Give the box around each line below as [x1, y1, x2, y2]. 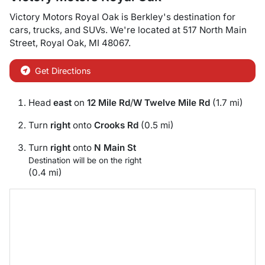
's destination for [163, 11, 235, 22]
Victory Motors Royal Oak [9, 11, 119, 22]
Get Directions [35, 65, 91, 76]
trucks [33, 24, 60, 35]
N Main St [94, 141, 136, 153]
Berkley [131, 11, 163, 22]
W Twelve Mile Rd [133, 96, 210, 108]
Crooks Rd [94, 119, 138, 131]
